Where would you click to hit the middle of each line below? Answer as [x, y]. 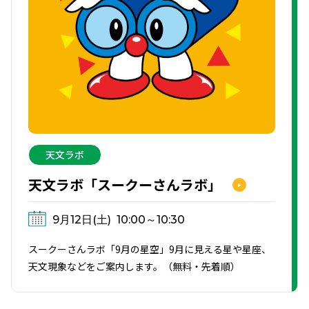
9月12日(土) [82, 219]
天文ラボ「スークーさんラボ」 [125, 184]
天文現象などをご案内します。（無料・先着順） [134, 266]
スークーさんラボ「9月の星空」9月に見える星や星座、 [150, 249]
